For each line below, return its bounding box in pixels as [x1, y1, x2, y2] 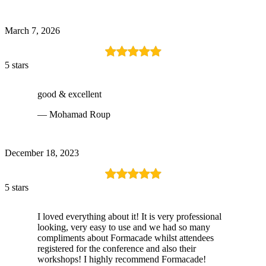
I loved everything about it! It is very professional [37, 211, 221, 221]
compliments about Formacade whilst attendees [37, 232, 214, 243]
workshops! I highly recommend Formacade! [37, 254, 206, 264]
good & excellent [37, 88, 102, 99]
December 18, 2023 [5, 147, 79, 158]
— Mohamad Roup [37, 109, 110, 119]
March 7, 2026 [5, 25, 60, 36]
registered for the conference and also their [37, 243, 196, 254]
